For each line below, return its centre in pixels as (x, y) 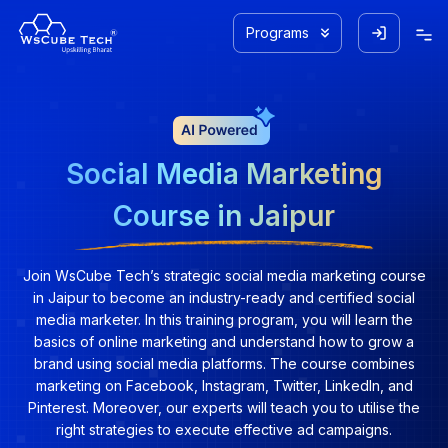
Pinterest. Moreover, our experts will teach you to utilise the (224, 407)
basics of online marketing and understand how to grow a (224, 341)
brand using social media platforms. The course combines (224, 363)
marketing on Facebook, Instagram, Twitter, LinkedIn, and (224, 385)
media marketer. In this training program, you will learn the (224, 319)
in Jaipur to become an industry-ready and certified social (224, 297)
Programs (277, 32)
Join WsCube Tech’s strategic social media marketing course (224, 275)
